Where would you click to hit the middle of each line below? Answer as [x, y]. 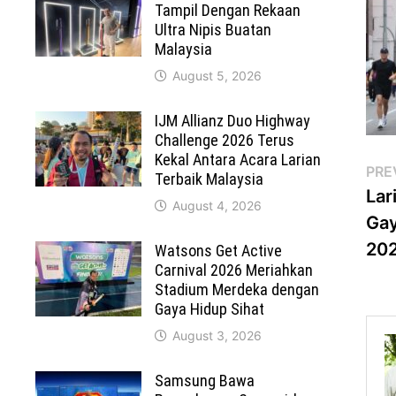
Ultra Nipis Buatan [213, 30]
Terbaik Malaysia [209, 179]
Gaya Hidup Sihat [210, 309]
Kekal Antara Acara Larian [238, 160]
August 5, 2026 [217, 76]
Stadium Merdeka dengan [237, 290]
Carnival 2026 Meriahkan [234, 270]
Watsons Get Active [219, 251]
